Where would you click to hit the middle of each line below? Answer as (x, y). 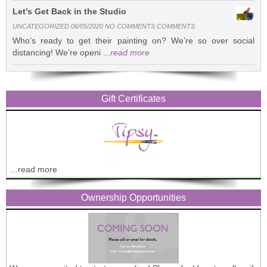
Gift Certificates (133, 98)
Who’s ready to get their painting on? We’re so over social (133, 40)
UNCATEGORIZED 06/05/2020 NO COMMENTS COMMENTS (104, 26)
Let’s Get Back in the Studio (69, 11)
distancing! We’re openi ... (61, 52)
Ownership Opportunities (133, 197)
